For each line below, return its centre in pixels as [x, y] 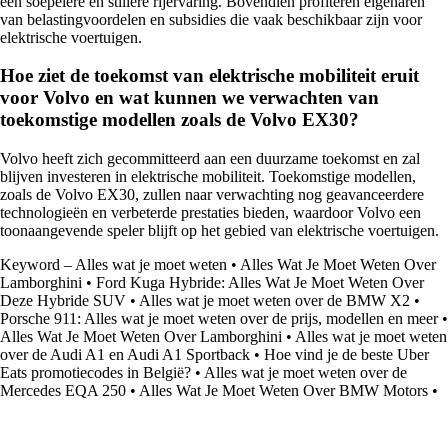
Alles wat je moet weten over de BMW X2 [274, 300]
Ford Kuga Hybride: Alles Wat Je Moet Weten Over [260, 282]
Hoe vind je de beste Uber [346, 354]
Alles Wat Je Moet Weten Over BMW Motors [283, 390]
